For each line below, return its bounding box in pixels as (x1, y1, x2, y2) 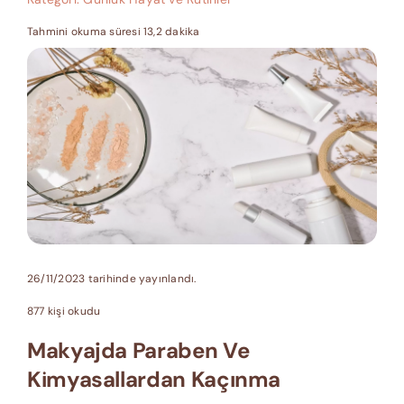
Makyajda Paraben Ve (26, 336, 250, 365)
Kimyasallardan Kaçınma (26, 365, 281, 394)
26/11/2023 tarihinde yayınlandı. (26, 271, 197, 287)
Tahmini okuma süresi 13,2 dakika (26, 23, 200, 39)
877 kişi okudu (26, 304, 101, 319)
